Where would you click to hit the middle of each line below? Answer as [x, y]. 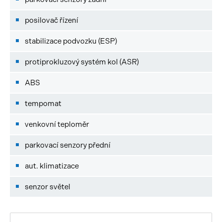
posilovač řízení [52, 20]
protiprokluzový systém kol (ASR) [82, 62]
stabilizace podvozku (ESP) [71, 41]
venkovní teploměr [57, 124]
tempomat [43, 103]
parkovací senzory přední [68, 145]
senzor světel [48, 187]
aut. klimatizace [52, 166]
